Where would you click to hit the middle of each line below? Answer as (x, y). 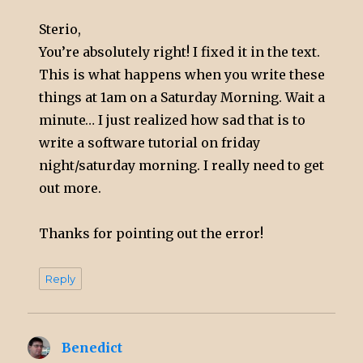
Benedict (92, 348)
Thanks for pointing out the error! (152, 234)
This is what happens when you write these (182, 75)
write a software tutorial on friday (150, 143)
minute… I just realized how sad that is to (173, 120)
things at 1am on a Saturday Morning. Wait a (182, 98)
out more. (70, 188)
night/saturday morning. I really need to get (182, 166)
